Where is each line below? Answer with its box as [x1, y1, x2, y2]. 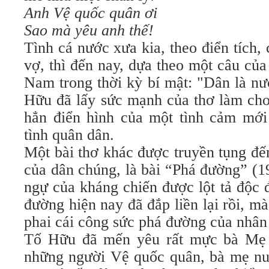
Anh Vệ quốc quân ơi [24, 4, 157, 22]
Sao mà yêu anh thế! [24, 22, 154, 39]
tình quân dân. [24, 126, 114, 144]
